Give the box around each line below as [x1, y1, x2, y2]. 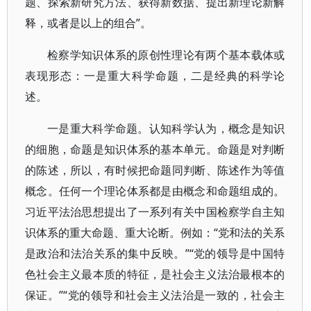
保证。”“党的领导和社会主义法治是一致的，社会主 [25, 287, 285, 303]
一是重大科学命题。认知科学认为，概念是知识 [47, 121, 285, 136]
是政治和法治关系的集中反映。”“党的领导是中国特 [25, 246, 285, 261]
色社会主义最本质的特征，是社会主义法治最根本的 [25, 267, 285, 282]
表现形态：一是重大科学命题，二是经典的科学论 [25, 68, 285, 83]
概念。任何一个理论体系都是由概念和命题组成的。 [25, 183, 285, 199]
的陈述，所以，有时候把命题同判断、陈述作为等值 [25, 162, 285, 178]
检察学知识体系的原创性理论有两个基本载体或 [47, 47, 285, 62]
